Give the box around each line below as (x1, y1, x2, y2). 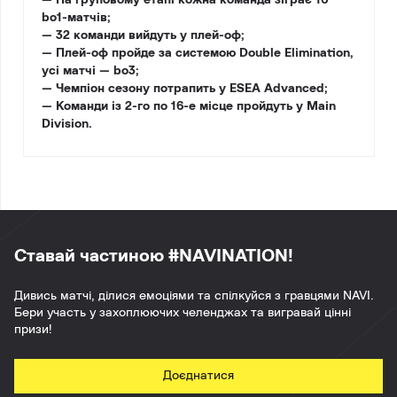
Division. (42, 117, 92, 130)
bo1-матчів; (42, 11, 111, 24)
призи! (14, 323, 52, 336)
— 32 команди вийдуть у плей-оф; (42, 28, 245, 42)
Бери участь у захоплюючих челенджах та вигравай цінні (14, 306, 351, 319)
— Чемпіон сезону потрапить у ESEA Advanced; (42, 82, 328, 95)
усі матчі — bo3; (42, 64, 139, 77)
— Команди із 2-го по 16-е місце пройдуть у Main (42, 99, 336, 113)
